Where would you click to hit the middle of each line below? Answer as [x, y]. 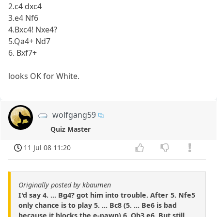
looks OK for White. [44, 76]
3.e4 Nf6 [23, 18]
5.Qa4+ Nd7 [30, 41]
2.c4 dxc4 [25, 7]
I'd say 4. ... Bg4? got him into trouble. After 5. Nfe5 [107, 195]
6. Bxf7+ [23, 53]
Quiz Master [71, 129]
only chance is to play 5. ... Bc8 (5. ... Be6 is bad [98, 205]
